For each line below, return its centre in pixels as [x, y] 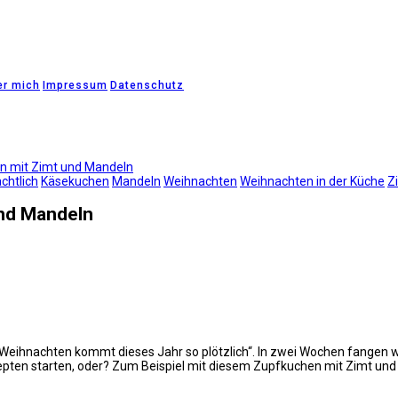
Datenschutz [147, 85]
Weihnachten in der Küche [312, 181]
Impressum [75, 85]
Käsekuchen [75, 181]
